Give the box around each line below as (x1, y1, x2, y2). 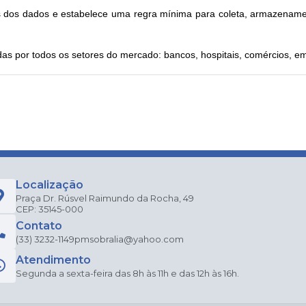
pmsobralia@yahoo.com (74, 234, 184, 245)
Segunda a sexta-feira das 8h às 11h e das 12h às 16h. (16, 268, 239, 279)
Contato (16, 219, 62, 232)
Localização (16, 178, 83, 191)
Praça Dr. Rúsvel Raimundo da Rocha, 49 (16, 193, 194, 204)
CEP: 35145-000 (16, 204, 83, 214)
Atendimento (16, 253, 91, 266)
